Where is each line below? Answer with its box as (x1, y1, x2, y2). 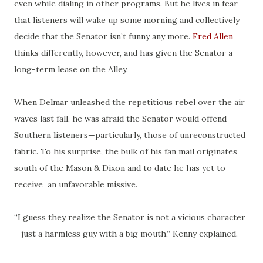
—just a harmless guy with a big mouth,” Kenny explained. (14, 228, 238, 240)
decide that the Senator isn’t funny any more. (14, 31, 193, 42)
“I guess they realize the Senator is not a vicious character (14, 212, 245, 223)
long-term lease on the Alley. (14, 64, 128, 75)
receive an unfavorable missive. (14, 179, 137, 190)
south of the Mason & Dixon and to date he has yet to (14, 163, 225, 174)
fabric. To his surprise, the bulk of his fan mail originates (14, 146, 237, 157)
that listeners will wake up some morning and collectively (14, 15, 240, 26)
